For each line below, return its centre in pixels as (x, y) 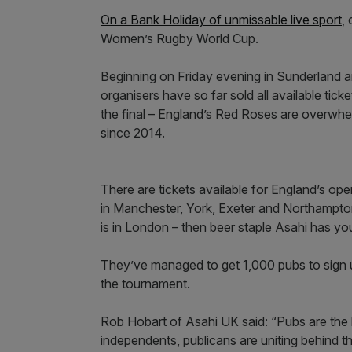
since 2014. (133, 132)
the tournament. (145, 283)
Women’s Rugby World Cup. (180, 38)
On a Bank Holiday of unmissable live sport (221, 19)
